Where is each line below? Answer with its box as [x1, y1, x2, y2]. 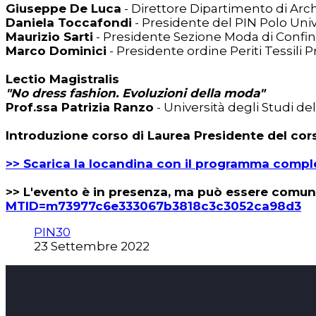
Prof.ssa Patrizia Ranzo [6, 100, 154, 115]
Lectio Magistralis [6, 72, 119, 87]
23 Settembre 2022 [34, 239, 150, 254]
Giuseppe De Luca [6, 1, 121, 16]
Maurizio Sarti [6, 30, 93, 44]
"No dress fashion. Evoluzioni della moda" [6, 86, 265, 101]
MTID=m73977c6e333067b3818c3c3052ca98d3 [6, 199, 301, 214]
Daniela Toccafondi [6, 16, 132, 30]
